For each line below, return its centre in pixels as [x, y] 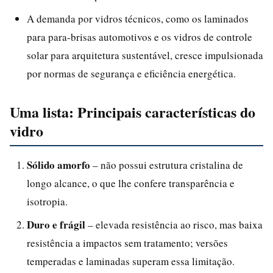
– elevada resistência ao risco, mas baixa [174, 224]
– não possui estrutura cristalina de [167, 165]
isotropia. [47, 201]
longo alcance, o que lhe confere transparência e [131, 183]
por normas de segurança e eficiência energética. [131, 73]
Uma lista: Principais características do [133, 112]
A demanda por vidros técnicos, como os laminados [138, 18]
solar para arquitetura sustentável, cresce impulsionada [145, 55]
